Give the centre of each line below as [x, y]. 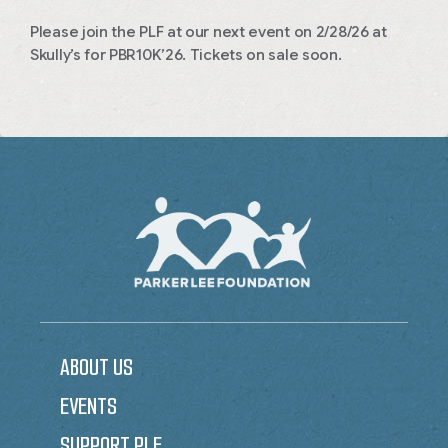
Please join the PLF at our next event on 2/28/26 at [208, 32]
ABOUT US [96, 368]
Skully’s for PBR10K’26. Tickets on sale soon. [186, 55]
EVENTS [88, 407]
